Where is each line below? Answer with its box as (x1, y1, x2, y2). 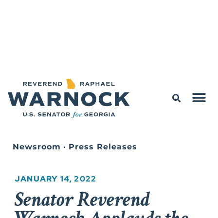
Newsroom (13, 142, 61, 151)
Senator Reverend (15, 186, 150, 213)
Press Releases (69, 142, 137, 151)
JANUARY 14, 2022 (15, 173, 97, 184)
